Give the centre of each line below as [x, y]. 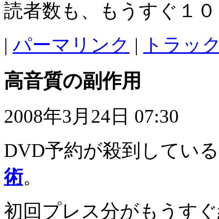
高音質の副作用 [73, 81]
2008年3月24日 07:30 [91, 116]
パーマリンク [71, 44]
